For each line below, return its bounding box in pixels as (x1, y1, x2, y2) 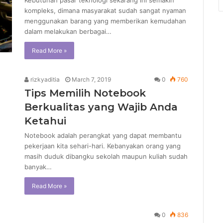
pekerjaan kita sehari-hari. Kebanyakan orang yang (24, 142, 181, 150)
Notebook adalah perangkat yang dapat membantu (24, 131, 182, 140)
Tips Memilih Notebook (24, 87, 146, 100)
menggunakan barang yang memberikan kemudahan (24, 17, 186, 25)
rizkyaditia (29, 76, 60, 84)
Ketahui (24, 115, 66, 127)
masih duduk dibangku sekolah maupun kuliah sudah (24, 152, 188, 161)
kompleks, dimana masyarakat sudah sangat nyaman (24, 6, 186, 15)
